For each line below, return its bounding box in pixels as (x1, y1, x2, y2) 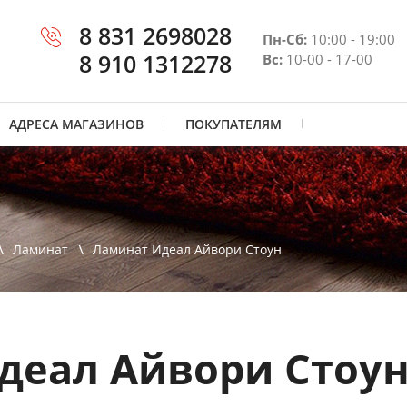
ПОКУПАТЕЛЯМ (185, 115, 282, 133)
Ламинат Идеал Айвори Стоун (93, 241, 282, 258)
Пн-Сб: (263, 30, 307, 48)
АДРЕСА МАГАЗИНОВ (9, 115, 144, 133)
